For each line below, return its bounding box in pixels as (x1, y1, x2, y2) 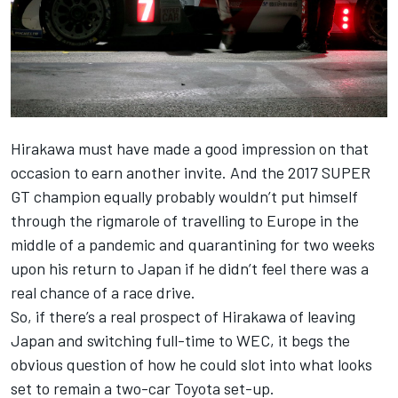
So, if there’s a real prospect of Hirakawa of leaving (11, 306, 355, 326)
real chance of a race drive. (11, 282, 195, 302)
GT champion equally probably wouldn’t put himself (11, 186, 358, 206)
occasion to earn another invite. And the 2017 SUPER (11, 162, 370, 182)
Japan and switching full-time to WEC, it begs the (11, 330, 350, 350)
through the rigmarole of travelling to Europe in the (11, 210, 359, 230)
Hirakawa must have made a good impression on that (11, 138, 369, 158)
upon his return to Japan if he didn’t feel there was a (11, 258, 369, 278)
